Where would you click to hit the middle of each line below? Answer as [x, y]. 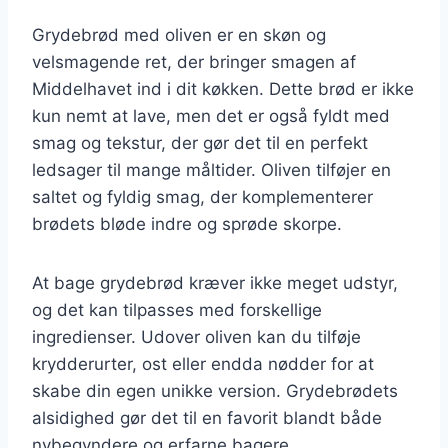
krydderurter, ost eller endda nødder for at [203, 363]
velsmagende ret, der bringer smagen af [194, 61]
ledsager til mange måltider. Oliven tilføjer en [211, 169]
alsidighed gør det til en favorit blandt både [207, 417]
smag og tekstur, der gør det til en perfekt [200, 142]
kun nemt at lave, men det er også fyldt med [211, 115]
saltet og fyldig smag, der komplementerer [202, 196]
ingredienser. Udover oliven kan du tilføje [196, 336]
